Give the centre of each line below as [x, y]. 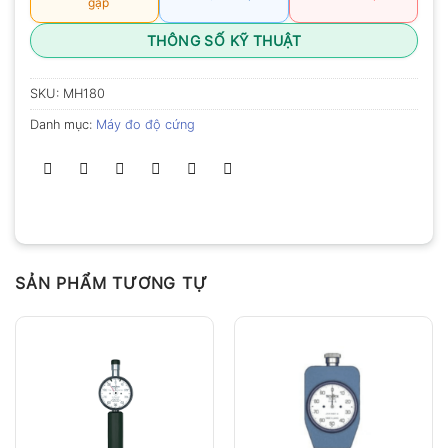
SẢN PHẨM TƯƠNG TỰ [111, 283]
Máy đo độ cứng [145, 125]
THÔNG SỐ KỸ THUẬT [224, 41]
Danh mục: [63, 125]
